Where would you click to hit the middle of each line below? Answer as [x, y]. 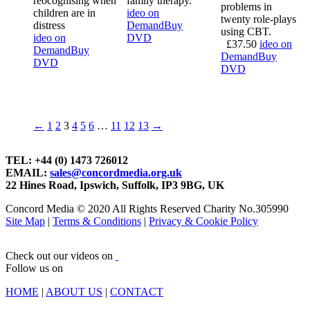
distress [49, 25]
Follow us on [37, 268]
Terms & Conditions [97, 221]
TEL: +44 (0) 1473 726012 [67, 160]
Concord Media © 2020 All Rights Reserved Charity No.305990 [147, 208]
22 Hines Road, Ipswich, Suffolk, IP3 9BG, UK [115, 185]
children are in [64, 12]
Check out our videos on [61, 255]
